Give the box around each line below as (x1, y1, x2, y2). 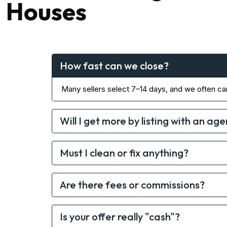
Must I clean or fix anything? (60, 146, 188, 159)
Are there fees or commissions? (60, 178, 205, 191)
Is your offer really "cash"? (60, 210, 180, 223)
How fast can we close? (60, 59, 169, 72)
